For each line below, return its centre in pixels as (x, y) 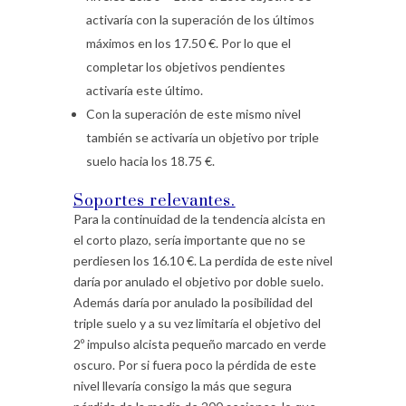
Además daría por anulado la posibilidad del (193, 302)
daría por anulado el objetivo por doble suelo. (198, 281)
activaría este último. (144, 90)
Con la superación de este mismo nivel (193, 113)
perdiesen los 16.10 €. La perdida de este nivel (203, 260)
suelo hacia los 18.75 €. (150, 160)
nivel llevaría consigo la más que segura (182, 385)
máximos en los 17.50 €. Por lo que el (188, 43)
